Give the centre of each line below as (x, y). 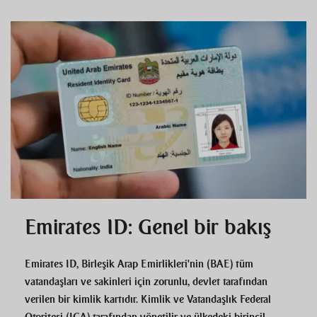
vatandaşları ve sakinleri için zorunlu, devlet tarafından (146, 282)
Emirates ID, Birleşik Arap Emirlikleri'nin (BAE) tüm (139, 264)
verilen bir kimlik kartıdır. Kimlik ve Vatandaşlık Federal (148, 300)
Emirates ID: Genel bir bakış (148, 227)
